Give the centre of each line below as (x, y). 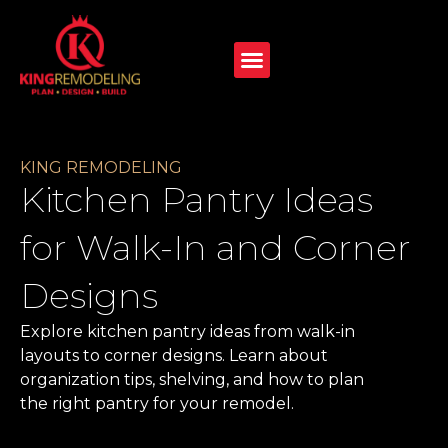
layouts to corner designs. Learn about (174, 356)
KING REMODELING (101, 168)
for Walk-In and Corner (215, 248)
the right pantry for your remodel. (157, 404)
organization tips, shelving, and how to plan (192, 380)
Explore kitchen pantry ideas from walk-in (187, 332)
